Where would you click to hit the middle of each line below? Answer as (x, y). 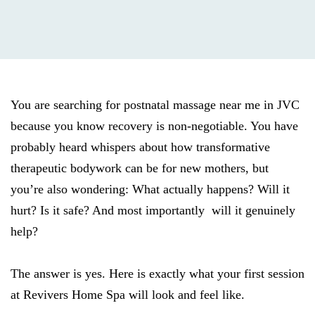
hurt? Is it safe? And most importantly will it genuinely (153, 210)
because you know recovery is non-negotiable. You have (154, 126)
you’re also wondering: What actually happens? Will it (150, 189)
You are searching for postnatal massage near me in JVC (155, 105)
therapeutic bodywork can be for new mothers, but (140, 168)
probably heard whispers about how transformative (140, 147)
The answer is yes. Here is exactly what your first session (157, 274)
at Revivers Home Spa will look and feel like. (128, 295)
